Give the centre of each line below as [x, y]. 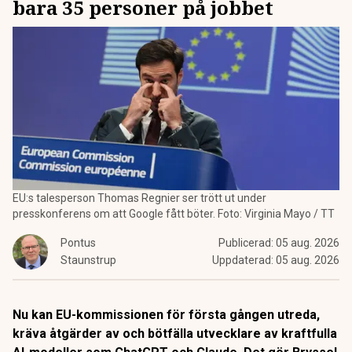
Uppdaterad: [244, 260]
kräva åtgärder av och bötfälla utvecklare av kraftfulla [175, 334]
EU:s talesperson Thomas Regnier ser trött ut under [139, 198]
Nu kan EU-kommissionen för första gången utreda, [166, 315]
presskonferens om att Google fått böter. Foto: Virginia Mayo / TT [174, 214]
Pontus [78, 243]
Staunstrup [88, 260]
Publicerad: [247, 243]
